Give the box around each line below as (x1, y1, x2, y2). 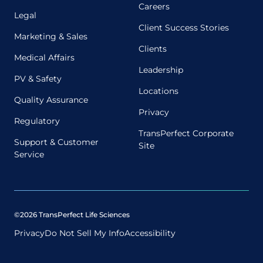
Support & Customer (14, 136, 99, 147)
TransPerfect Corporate (139, 127, 234, 139)
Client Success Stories (139, 22, 229, 33)
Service (14, 149, 44, 160)
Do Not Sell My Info (45, 227, 124, 238)
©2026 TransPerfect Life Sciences (14, 210, 130, 219)
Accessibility (124, 227, 176, 238)
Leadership (139, 64, 183, 75)
